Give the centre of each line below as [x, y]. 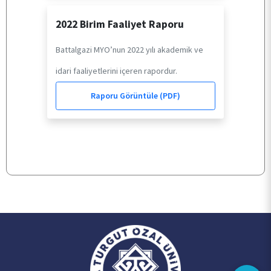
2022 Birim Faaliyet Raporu [119, 24]
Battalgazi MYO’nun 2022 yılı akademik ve [129, 49]
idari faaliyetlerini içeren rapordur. [116, 70]
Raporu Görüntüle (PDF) [135, 95]
